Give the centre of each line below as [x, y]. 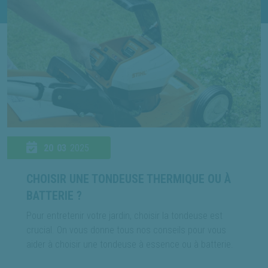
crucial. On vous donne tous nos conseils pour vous [126, 230]
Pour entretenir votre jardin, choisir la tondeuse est [124, 215]
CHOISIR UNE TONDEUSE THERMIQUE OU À [129, 179]
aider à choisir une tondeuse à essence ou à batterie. [130, 244]
